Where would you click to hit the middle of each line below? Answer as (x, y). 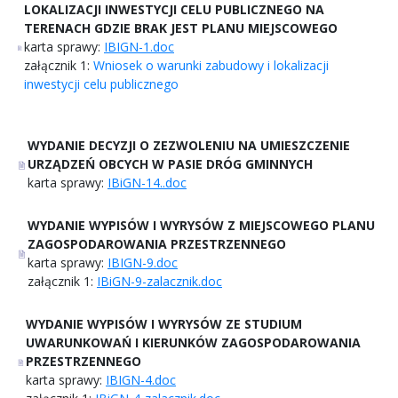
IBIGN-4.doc (141, 379)
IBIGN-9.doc (143, 262)
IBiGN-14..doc (147, 182)
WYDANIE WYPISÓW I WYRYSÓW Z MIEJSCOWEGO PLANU (201, 225)
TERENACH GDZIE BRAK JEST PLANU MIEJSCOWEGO (181, 28)
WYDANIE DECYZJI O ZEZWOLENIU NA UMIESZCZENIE (189, 145)
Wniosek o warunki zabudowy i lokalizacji (211, 65)
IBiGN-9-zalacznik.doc (159, 281)
